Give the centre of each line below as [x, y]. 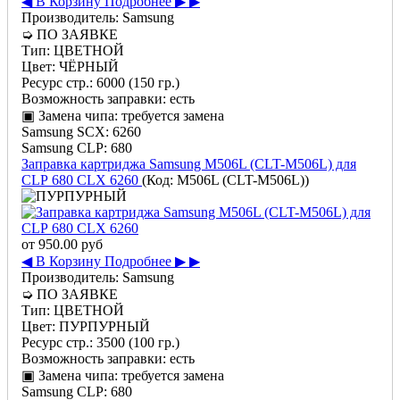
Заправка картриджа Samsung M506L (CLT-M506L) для [189, 163]
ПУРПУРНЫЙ [104, 326]
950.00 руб [71, 244]
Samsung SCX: [65, 131]
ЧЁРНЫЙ [89, 66]
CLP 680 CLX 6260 [82, 179]
